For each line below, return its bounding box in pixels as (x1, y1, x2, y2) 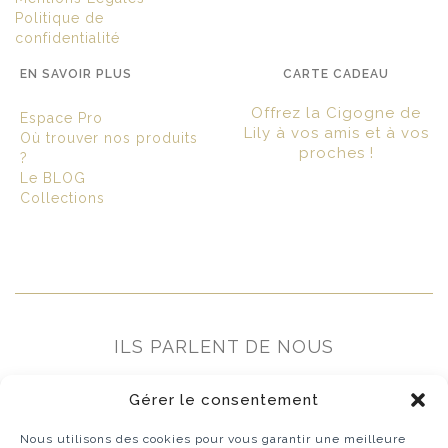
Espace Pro (20, 110, 103, 127)
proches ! (298, 144, 374, 163)
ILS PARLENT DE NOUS (114, 336, 334, 358)
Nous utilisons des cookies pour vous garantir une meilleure (20, 432, 406, 446)
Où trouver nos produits (20, 130, 198, 147)
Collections (20, 190, 105, 207)
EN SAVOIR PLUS (20, 67, 132, 82)
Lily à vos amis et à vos (243, 124, 429, 143)
